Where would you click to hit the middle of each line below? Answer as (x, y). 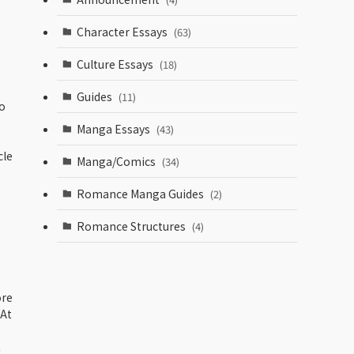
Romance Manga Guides (141, 193)
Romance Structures (132, 226)
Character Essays (123, 31)
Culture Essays (116, 64)
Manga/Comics (117, 161)
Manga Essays (114, 128)
